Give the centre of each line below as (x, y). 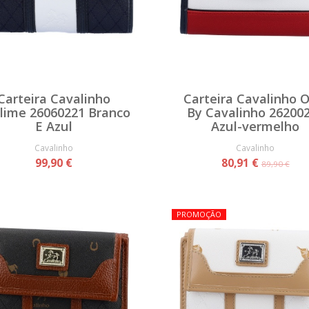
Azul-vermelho (256, 126)
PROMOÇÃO (199, 214)
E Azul (53, 126)
